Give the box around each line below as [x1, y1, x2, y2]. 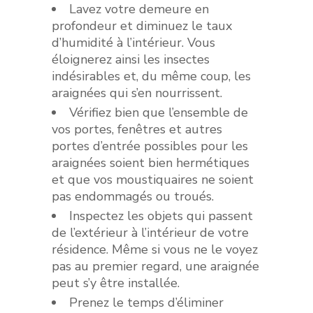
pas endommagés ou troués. [51, 187, 214, 205]
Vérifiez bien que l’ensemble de [68, 103, 248, 121]
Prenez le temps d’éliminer [68, 293, 224, 311]
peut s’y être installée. [51, 274, 180, 291]
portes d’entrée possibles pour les [51, 137, 248, 154]
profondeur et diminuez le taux [51, 17, 232, 34]
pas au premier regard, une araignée [51, 257, 259, 275]
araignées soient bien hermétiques [51, 154, 249, 171]
